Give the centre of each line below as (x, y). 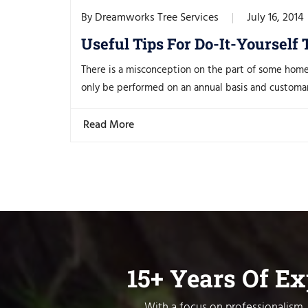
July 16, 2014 (275, 18)
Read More (110, 125)
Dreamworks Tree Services (157, 18)
